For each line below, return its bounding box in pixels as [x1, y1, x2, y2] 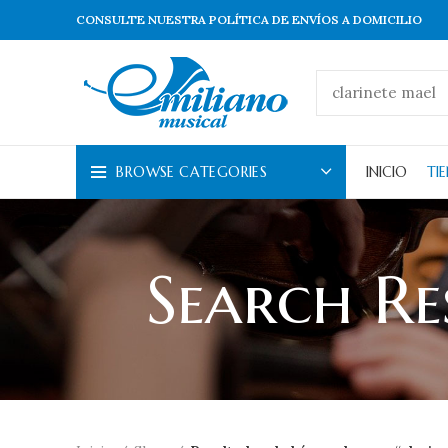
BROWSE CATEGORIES [116, 163, 268, 181]
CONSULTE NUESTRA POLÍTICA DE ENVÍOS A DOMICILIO [76, 12, 422, 27]
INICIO [366, 163, 407, 181]
